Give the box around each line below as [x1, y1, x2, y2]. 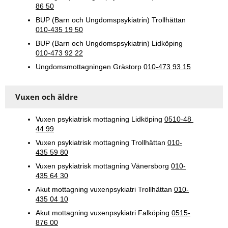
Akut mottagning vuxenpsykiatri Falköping [36, 209, 172, 217]
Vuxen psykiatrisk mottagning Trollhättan [36, 138, 167, 147]
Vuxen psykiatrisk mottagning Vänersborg [36, 162, 171, 170]
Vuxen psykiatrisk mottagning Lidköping [36, 115, 164, 124]
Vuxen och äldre [15, 92, 78, 102]
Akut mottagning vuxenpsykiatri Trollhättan [36, 185, 174, 194]
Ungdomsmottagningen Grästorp [36, 63, 144, 71]
